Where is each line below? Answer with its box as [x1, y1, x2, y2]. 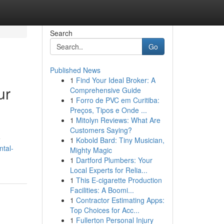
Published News [49, 65, 100, 75]
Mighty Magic [69, 145, 112, 155]
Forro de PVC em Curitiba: [75, 95, 159, 105]
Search [49, 28, 72, 38]
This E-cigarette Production [75, 175, 162, 185]
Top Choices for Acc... [69, 205, 139, 215]
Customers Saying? [69, 125, 132, 135]
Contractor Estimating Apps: [75, 195, 164, 205]
